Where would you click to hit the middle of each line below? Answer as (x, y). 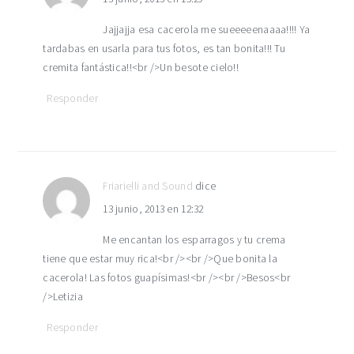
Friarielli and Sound (148, 186)
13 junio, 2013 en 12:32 (153, 209)
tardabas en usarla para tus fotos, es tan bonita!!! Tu (164, 49)
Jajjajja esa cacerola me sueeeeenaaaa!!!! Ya (207, 30)
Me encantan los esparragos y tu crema (194, 240)
